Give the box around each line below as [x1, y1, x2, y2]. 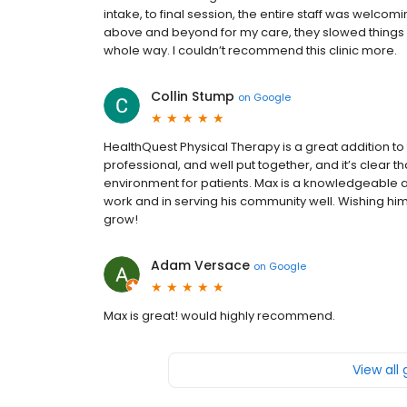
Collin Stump [151, 87, 234, 106]
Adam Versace [151, 256, 250, 275]
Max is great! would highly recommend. [104, 307, 335, 325]
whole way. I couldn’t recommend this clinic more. [104, 42, 397, 60]
